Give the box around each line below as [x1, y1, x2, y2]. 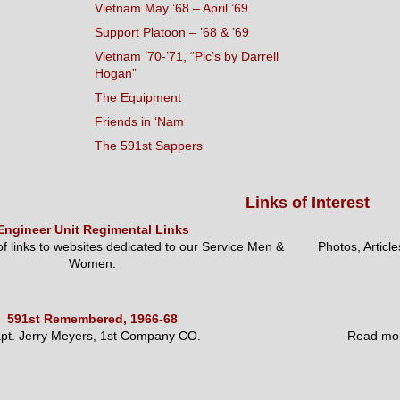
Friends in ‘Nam [95, 114, 184, 129]
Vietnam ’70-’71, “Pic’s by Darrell [95, 49, 279, 63]
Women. [69, 256, 117, 271]
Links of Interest [245, 194, 370, 212]
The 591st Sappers [95, 138, 203, 153]
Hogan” [95, 66, 137, 80]
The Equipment [95, 90, 181, 104]
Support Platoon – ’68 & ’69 [95, 25, 249, 39]
